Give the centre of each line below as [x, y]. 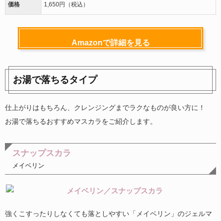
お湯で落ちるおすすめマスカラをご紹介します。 [81, 122]
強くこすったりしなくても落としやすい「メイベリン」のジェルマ [109, 214]
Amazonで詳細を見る [110, 43]
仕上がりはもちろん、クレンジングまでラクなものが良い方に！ [105, 108]
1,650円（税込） [66, 5]
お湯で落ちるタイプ [55, 80]
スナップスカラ [42, 153]
